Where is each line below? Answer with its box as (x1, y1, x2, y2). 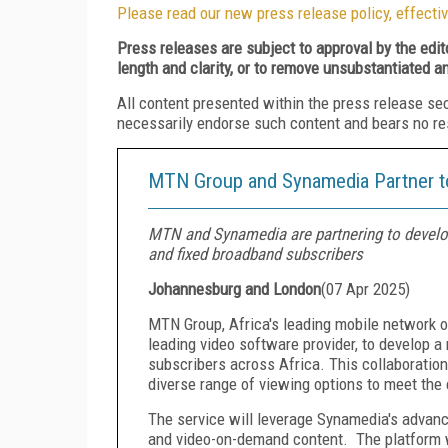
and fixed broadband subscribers (148, 243, 363, 264)
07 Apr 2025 (326, 278, 405, 299)
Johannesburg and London (148, 278, 321, 299)
